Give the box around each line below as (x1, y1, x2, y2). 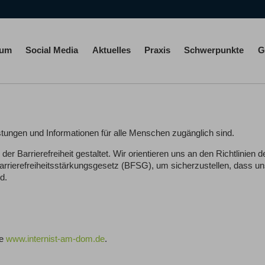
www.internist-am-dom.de (6, 234, 105, 244)
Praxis (144, 46, 170, 55)
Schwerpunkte (184, 46, 244, 55)
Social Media (25, 46, 79, 55)
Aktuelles (92, 46, 131, 55)
